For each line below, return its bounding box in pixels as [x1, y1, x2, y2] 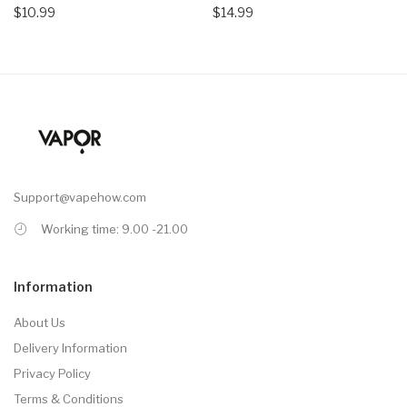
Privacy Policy [14, 365, 91, 381]
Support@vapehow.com [14, 189, 146, 204]
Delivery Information [14, 340, 127, 355]
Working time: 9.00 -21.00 [41, 221, 188, 236]
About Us [14, 314, 65, 330]
